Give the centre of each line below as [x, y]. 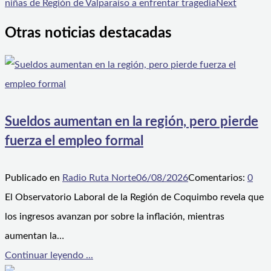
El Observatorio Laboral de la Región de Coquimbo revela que [134, 197]
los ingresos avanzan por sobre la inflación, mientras [115, 216]
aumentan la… [34, 236]
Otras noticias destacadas [88, 34]
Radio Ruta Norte [99, 178]
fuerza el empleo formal [74, 141]
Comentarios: [218, 178]
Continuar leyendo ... [49, 255]
